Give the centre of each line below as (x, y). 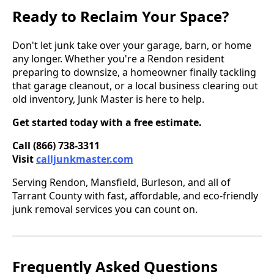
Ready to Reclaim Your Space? (120, 16)
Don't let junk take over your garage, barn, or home (132, 45)
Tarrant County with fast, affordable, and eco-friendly (135, 195)
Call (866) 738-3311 (56, 145)
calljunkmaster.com (85, 159)
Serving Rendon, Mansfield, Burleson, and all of (121, 182)
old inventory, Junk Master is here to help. (108, 99)
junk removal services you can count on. (105, 209)
